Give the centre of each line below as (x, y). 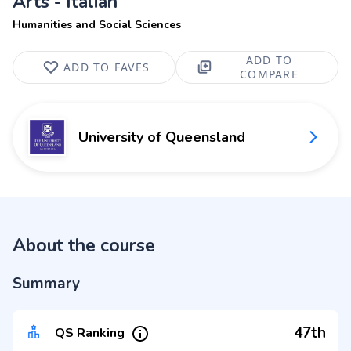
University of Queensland (162, 137)
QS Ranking (89, 333)
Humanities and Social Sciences (97, 25)
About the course (84, 246)
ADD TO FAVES (107, 67)
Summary (46, 284)
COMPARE (269, 74)
